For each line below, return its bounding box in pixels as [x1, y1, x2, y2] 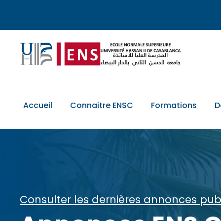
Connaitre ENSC [70, 99, 133, 111]
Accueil [23, 99, 52, 111]
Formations [151, 99, 197, 111]
